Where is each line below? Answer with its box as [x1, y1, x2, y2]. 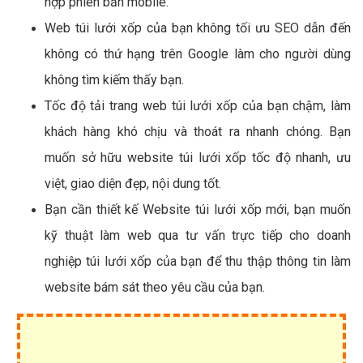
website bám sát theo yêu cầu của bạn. [45, 279, 265, 295]
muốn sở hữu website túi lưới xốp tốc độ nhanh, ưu [45, 149, 351, 165]
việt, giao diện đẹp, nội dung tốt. [45, 175, 221, 191]
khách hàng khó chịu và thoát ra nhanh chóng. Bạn [45, 123, 351, 139]
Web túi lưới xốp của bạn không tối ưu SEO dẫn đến [45, 19, 351, 36]
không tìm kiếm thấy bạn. [45, 71, 184, 88]
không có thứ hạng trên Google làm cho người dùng [45, 45, 351, 62]
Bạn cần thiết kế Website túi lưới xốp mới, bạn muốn [45, 201, 351, 217]
